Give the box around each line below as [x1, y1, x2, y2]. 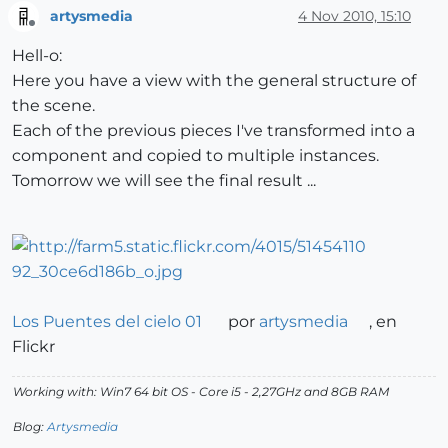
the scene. [12, 96, 95, 116]
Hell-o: [12, 46, 62, 66]
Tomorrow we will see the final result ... [12, 171, 316, 191]
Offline [31, 24, 70, 40]
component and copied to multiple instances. [12, 146, 379, 166]
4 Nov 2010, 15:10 [298, 6, 411, 25]
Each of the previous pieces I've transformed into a [12, 121, 415, 141]
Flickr [12, 337, 55, 357]
